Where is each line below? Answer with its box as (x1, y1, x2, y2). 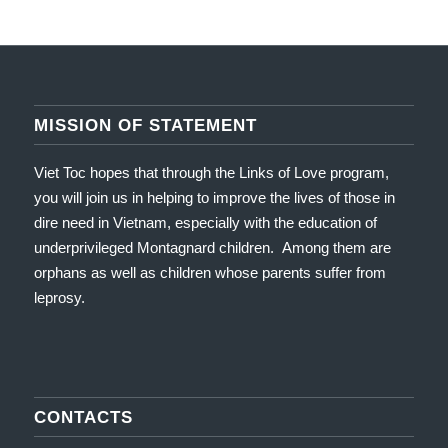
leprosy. (33, 289, 85, 307)
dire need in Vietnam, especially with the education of (33, 214, 377, 232)
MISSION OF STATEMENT (33, 116, 257, 135)
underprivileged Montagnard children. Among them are (33, 239, 391, 257)
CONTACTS (33, 408, 133, 427)
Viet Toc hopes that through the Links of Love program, (33, 164, 389, 182)
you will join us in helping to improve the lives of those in (33, 189, 395, 207)
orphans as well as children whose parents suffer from (33, 264, 386, 282)
